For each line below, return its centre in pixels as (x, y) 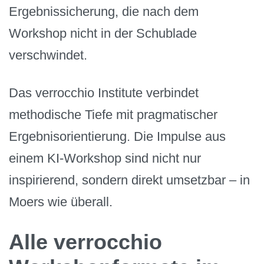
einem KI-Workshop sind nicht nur (105, 159)
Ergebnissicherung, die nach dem (104, 11)
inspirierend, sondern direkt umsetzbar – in (129, 180)
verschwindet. (48, 55)
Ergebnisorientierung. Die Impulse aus (117, 137)
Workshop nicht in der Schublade (103, 33)
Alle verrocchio (85, 242)
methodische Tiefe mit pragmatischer (113, 115)
